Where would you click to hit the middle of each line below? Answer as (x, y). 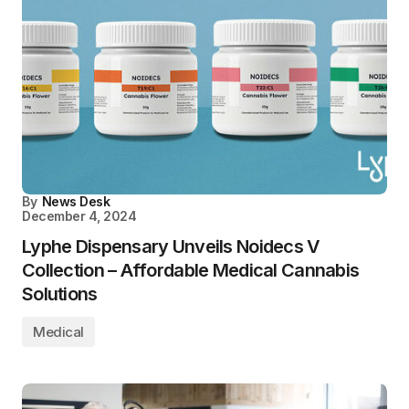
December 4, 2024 (79, 216)
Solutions (60, 294)
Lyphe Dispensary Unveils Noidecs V (171, 246)
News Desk (76, 201)
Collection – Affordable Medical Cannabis (191, 270)
